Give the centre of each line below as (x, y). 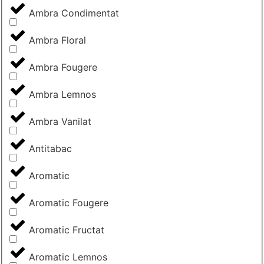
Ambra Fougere (63, 67)
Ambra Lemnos (62, 95)
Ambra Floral (57, 40)
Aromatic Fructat (67, 230)
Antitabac (50, 149)
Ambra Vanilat (60, 122)
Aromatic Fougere (69, 203)
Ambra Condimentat (74, 13)
